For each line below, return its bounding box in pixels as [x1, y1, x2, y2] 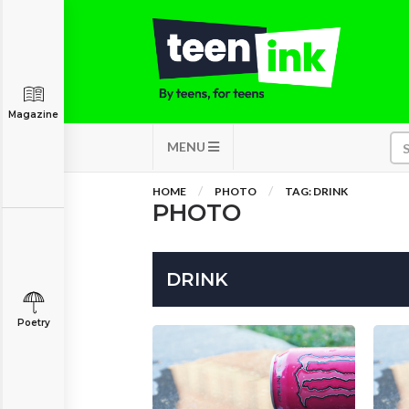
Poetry [16, 317, 50, 329]
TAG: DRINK [285, 184, 348, 198]
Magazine [8, 109, 58, 121]
